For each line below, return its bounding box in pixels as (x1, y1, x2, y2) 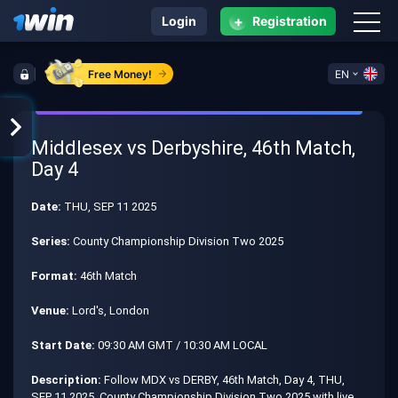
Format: (31, 269, 77, 283)
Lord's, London (69, 304, 149, 317)
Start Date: (31, 338, 95, 352)
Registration (252, 13, 327, 28)
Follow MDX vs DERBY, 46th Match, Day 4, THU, (101, 373, 345, 386)
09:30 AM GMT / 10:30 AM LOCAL (95, 338, 267, 352)
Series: (31, 235, 70, 248)
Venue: (31, 304, 69, 317)
